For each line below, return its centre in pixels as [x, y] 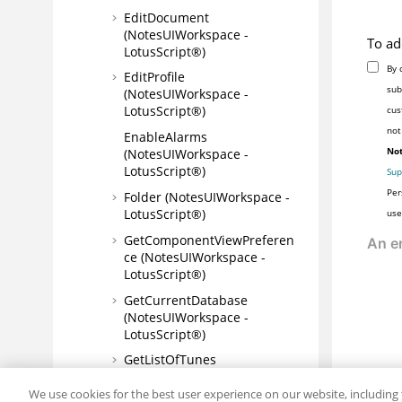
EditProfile [154, 77]
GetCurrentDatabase [186, 300]
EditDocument [166, 17]
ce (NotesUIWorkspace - [195, 257]
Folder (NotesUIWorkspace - [207, 197]
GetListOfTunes [170, 360]
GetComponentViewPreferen [209, 240]
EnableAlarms [166, 137]
